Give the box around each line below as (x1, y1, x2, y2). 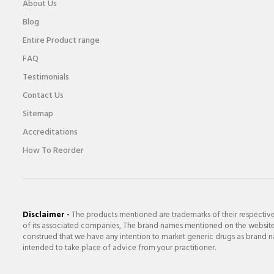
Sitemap (23, 107, 53, 122)
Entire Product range (23, 34, 100, 48)
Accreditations (23, 125, 78, 140)
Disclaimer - (23, 209, 70, 222)
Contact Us (23, 89, 64, 103)
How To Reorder (23, 144, 84, 158)
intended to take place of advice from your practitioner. (23, 242, 216, 255)
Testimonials (23, 70, 69, 85)
